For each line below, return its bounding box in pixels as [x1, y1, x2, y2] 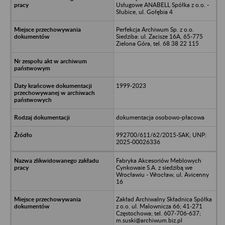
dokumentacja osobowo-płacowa [116, 113, 204, 121]
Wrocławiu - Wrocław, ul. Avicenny [116, 170, 209, 178]
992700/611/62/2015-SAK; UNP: [116, 131, 206, 139]
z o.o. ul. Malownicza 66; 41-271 [116, 202, 202, 210]
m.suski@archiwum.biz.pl [116, 216, 182, 224]
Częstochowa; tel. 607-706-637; [116, 209, 201, 217]
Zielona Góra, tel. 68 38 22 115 [116, 39, 199, 47]
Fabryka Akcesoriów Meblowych [116, 156, 201, 164]
